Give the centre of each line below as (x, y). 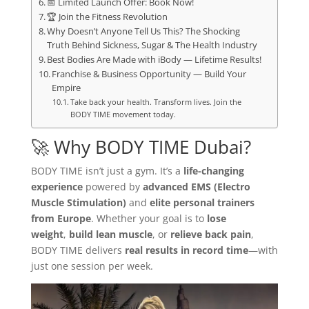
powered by (112, 187)
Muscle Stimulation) (78, 202)
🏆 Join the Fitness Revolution (108, 17)
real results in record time (186, 250)
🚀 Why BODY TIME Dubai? (141, 147)
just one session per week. (92, 266)
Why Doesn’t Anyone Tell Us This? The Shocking (144, 31)
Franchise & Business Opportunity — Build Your (149, 74)
